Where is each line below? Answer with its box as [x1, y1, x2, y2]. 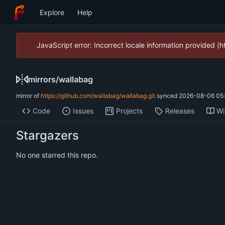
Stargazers [16, 128, 79, 143]
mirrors [28, 74, 56, 84]
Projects [116, 106, 143, 116]
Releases [165, 106, 194, 116]
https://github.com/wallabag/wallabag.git [41, 92, 155, 100]
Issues [72, 106, 93, 116]
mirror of [16, 92, 41, 100]
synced [155, 92, 179, 100]
